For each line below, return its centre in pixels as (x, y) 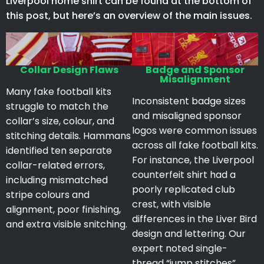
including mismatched (57, 180)
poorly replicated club (184, 189)
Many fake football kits (59, 91)
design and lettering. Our (189, 233)
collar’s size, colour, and (60, 121)
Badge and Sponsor (195, 70)
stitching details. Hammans (68, 136)
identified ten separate (59, 150)
